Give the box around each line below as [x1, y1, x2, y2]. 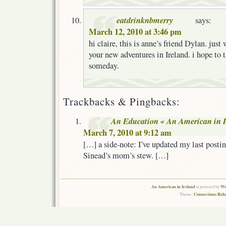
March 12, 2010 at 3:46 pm [89, 25, 182, 38]
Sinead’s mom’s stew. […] [83, 150, 168, 161]
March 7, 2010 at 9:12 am [83, 127, 172, 139]
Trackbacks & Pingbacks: [63, 94, 180, 109]
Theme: [179, 191, 194, 197]
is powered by [195, 184, 220, 190]
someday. [89, 60, 119, 71]
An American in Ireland [151, 183, 195, 190]
